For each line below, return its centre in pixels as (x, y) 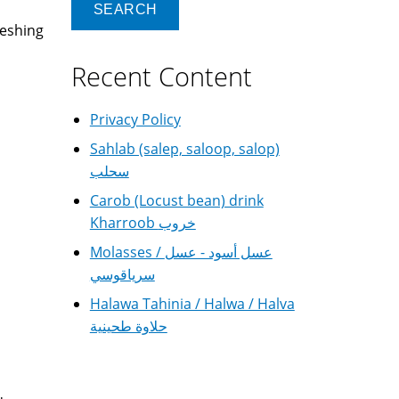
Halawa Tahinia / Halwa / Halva (192, 304)
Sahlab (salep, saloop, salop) (184, 149)
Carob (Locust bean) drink (176, 200)
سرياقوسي (122, 274)
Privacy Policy (135, 119)
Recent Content (162, 76)
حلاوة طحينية (128, 326)
